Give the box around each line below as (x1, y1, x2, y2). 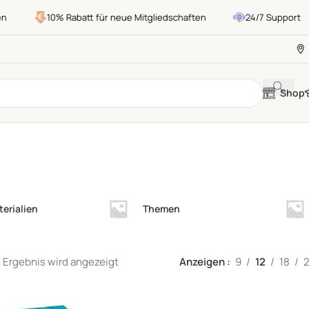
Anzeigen (179, 255, 228, 270)
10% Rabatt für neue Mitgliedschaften (31, 11, 191, 23)
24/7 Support (230, 11, 286, 23)
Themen (142, 202, 180, 216)
